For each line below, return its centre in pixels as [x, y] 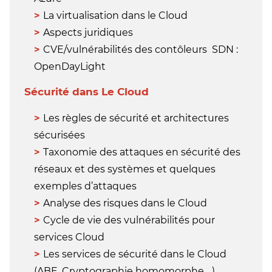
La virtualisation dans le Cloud [115, 15]
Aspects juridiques [88, 32]
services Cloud [69, 237]
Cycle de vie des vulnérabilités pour [129, 220]
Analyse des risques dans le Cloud [125, 203]
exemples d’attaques [85, 186]
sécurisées [59, 135]
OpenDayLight [70, 66]
